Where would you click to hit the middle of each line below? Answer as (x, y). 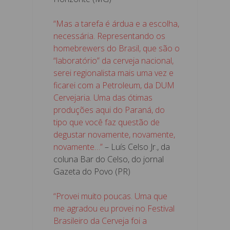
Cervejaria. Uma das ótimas (103, 97)
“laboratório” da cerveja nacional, (113, 60)
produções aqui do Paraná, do (109, 110)
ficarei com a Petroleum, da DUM (114, 85)
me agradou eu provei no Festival (114, 208)
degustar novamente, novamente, (114, 134)
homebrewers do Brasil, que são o (117, 48)
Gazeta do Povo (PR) (92, 171)
